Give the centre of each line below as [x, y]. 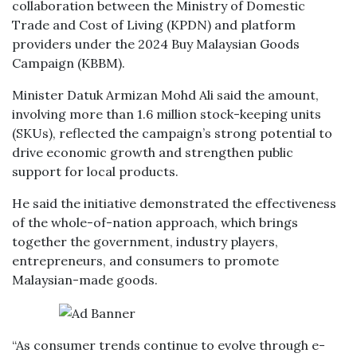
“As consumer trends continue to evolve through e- [169, 345]
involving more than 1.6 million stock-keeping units [167, 114]
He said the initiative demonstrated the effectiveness [174, 203]
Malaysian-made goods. [85, 280]
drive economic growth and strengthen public [153, 152]
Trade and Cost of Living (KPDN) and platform [154, 25]
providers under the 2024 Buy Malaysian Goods [156, 44]
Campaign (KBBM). [69, 63]
